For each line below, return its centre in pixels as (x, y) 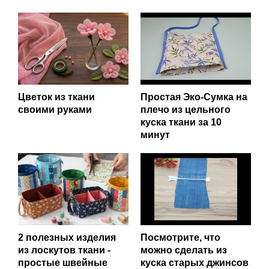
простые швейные (63, 262)
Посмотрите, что (180, 237)
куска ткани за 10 (181, 122)
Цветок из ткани (56, 97)
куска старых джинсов (195, 262)
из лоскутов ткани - (64, 250)
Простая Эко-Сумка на (194, 97)
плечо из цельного (186, 109)
